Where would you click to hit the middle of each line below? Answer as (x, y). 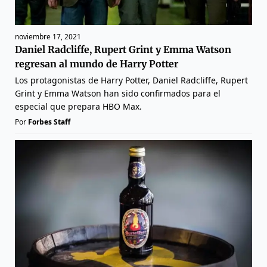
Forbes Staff (49, 122)
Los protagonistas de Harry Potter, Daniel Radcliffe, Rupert (131, 80)
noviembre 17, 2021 (48, 37)
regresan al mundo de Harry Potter (97, 64)
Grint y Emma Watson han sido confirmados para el (118, 94)
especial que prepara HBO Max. (78, 107)
